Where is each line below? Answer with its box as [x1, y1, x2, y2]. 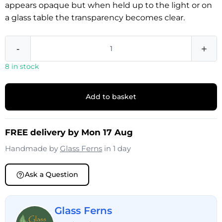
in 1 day [102, 144, 131, 153]
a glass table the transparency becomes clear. [5, 13, 185, 22]
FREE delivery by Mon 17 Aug [5, 127, 133, 137]
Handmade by [5, 144, 60, 153]
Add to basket [86, 92, 136, 101]
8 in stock [5, 62, 39, 71]
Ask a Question [25, 170, 78, 179]
